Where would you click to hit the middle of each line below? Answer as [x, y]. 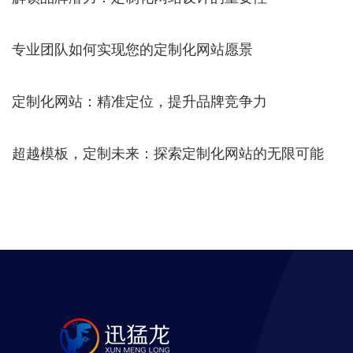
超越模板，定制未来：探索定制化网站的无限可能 [168, 153]
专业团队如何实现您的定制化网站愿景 [132, 49]
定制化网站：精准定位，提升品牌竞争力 [139, 101]
